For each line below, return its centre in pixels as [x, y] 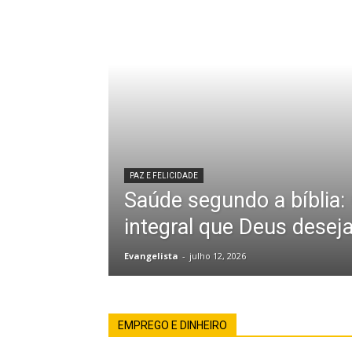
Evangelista [151, 256]
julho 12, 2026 [218, 256]
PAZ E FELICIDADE [164, 176]
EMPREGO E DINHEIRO [172, 325]
